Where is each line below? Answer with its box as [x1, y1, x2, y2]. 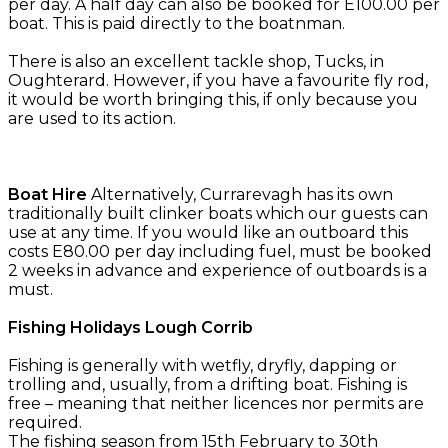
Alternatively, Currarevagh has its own [87, 184, 393, 204]
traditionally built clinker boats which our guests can [8, 203, 428, 223]
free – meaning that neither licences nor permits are [8, 393, 424, 413]
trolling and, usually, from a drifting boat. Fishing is [8, 374, 407, 394]
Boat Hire [8, 184, 87, 204]
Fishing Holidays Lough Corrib [8, 317, 253, 337]
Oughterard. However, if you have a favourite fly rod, [8, 70, 428, 90]
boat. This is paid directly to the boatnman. [8, 13, 345, 33]
